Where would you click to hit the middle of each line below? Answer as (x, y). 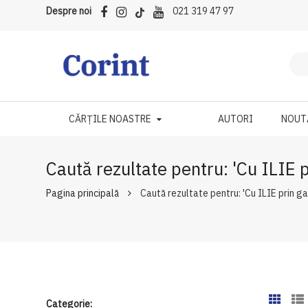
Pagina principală (83, 193)
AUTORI (236, 119)
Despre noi (69, 11)
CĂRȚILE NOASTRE (110, 119)
